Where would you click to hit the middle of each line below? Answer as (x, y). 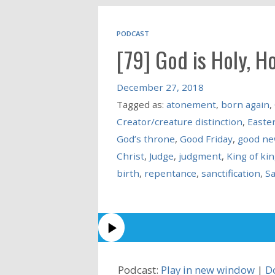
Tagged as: (141, 104)
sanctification (230, 173)
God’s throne (145, 138)
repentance (170, 173)
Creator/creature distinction (179, 121)
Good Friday (206, 138)
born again (245, 104)
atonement (191, 104)
